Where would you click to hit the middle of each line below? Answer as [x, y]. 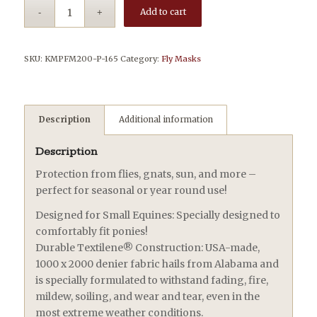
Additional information [166, 120]
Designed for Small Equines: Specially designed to [157, 215]
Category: [140, 59]
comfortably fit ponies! [91, 232]
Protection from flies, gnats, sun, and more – [145, 174]
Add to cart [163, 12]
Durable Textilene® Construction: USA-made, [147, 248]
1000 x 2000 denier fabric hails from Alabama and [157, 264]
